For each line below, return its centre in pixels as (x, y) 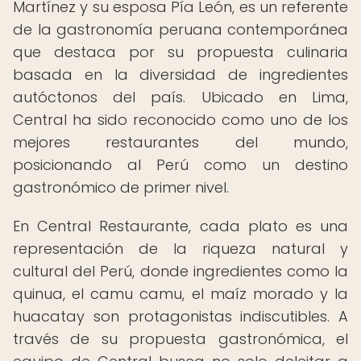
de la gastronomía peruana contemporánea (180, 29)
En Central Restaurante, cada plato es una (180, 226)
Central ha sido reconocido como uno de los (180, 120)
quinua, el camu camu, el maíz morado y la (180, 294)
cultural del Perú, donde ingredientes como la (180, 271)
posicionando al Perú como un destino (180, 165)
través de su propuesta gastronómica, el (180, 339)
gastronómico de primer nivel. (121, 187)
